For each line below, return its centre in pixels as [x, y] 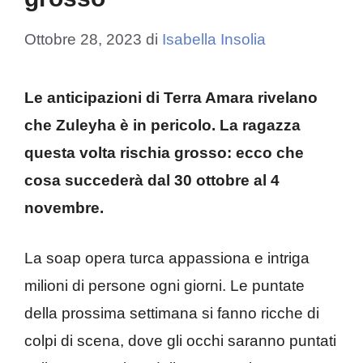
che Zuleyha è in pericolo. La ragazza [162, 125]
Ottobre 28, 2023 [83, 39]
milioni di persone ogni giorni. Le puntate [164, 286]
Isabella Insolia [214, 39]
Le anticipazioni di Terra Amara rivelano [171, 97]
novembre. [64, 207]
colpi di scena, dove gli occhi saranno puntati [180, 341]
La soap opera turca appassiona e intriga [167, 258]
